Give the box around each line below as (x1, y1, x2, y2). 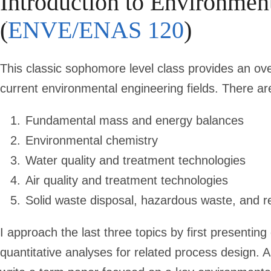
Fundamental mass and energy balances (25, 114, 244, 128)
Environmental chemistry (25, 134, 158, 148)
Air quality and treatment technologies (25, 174, 228, 188)
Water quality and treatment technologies (25, 154, 246, 168)
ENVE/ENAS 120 (8, 16, 184, 44)
